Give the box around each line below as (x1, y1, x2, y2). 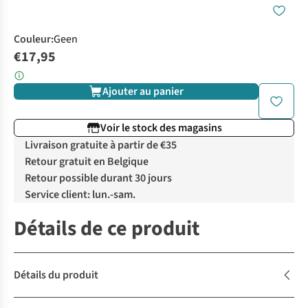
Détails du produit (14, 267, 98, 283)
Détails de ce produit (14, 214, 199, 244)
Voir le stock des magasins (100, 120, 222, 136)
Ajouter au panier (102, 84, 184, 100)
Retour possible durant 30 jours (25, 170, 172, 186)
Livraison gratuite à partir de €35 (25, 137, 177, 153)
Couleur (14, 32, 51, 47)
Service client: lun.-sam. (25, 187, 135, 203)
